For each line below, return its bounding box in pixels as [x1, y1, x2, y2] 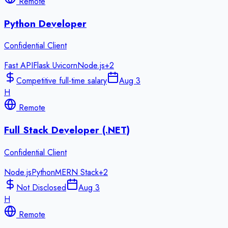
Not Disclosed [16, 181, 66, 193]
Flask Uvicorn [33, 60, 77, 72]
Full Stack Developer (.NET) [4, 123, 130, 137]
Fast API [4, 60, 33, 72]
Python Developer [4, 16, 87, 31]
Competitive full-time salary [16, 75, 107, 87]
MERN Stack [55, 166, 99, 178]
